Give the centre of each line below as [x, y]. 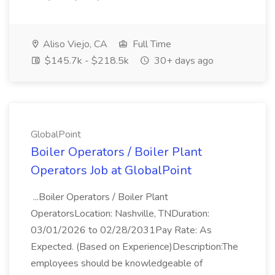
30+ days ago [183, 61]
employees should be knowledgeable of [117, 263]
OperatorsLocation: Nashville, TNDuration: [120, 214]
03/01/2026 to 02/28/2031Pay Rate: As [121, 230]
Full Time [151, 44]
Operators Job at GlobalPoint [111, 170]
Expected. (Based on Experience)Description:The [134, 247]
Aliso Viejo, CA [74, 44]
